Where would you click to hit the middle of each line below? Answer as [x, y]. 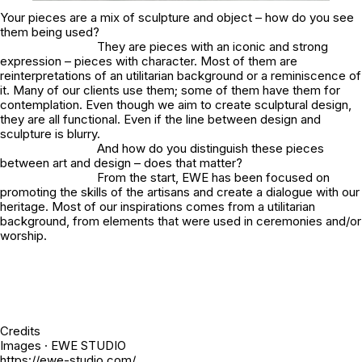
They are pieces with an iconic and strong [213, 47]
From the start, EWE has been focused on [213, 178]
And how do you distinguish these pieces [210, 149]
